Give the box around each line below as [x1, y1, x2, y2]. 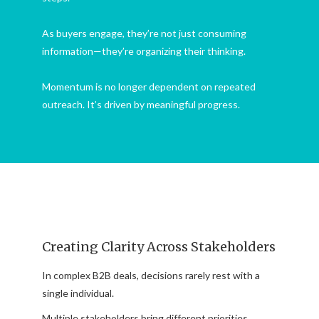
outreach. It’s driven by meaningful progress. [42, 98, 240, 110]
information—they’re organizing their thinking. [42, 44, 246, 57]
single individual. [42, 286, 114, 299]
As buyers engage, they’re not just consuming [42, 26, 246, 39]
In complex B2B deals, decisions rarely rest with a [42, 268, 260, 281]
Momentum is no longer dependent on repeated [42, 80, 256, 93]
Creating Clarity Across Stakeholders [42, 238, 276, 255]
